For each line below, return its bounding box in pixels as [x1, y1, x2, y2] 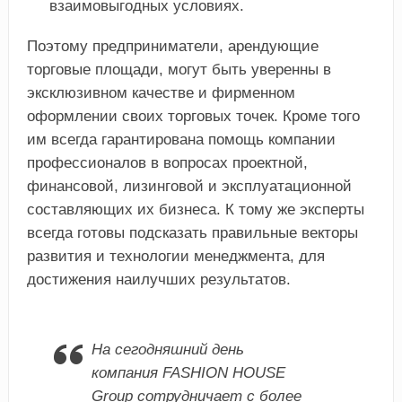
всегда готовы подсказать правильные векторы [26, 223, 358, 241]
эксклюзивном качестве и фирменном [26, 83, 295, 101]
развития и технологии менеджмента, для [26, 247, 325, 265]
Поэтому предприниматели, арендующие [26, 37, 319, 55]
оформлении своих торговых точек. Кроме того [26, 107, 360, 125]
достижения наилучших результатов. [26, 270, 291, 288]
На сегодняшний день [91, 340, 244, 358]
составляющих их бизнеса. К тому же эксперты [26, 200, 364, 218]
